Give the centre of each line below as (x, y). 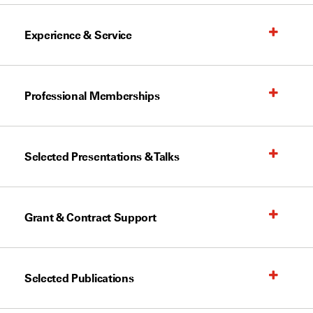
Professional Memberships (92, 96)
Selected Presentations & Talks (102, 156)
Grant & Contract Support (90, 217)
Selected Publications (79, 278)
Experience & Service (78, 35)
